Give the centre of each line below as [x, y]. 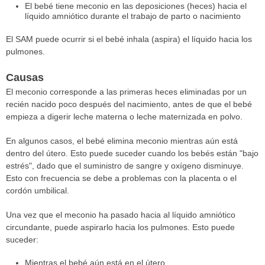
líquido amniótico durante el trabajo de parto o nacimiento [133, 16]
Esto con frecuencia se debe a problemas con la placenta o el [121, 178]
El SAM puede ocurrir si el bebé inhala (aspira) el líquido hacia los [129, 39]
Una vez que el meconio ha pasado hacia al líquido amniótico [121, 214]
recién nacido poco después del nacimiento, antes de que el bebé [129, 104]
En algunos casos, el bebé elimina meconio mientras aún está [122, 140]
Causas [25, 77]
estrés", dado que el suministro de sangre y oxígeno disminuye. [125, 165]
